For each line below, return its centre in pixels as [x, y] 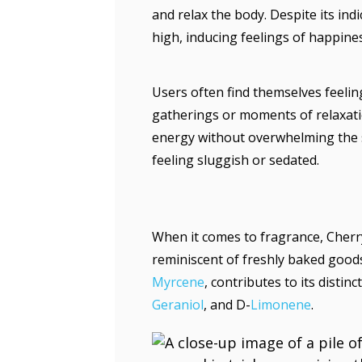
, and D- [227, 305]
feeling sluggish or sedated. [236, 160]
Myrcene [178, 282]
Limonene [281, 305]
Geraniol [178, 305]
